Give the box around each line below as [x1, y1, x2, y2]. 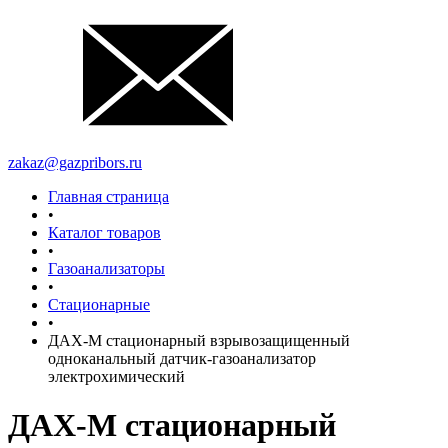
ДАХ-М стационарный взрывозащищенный [48, 332, 350, 349]
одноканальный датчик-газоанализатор [48, 350, 316, 367]
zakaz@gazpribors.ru [8, 154, 142, 171]
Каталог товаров [48, 224, 161, 241]
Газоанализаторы [48, 260, 165, 277]
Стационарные [48, 296, 150, 313]
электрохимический [48, 368, 185, 385]
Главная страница [48, 188, 169, 205]
